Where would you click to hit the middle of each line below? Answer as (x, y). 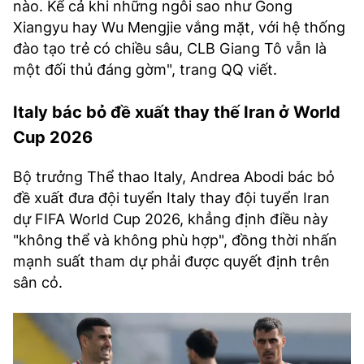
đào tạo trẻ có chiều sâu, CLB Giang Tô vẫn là (170, 49)
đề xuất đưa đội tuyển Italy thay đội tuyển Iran (171, 198)
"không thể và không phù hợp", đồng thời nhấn (175, 240)
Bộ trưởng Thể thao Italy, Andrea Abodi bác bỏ (174, 177)
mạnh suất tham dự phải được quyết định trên (171, 262)
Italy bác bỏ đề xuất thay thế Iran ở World (177, 113)
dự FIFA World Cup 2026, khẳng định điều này (171, 219)
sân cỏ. (38, 283)
